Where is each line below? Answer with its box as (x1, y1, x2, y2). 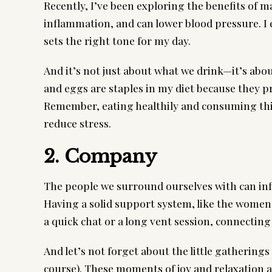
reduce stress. (44, 115, 111, 130)
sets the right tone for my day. (44, 33, 191, 47)
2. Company (44, 144, 157, 168)
